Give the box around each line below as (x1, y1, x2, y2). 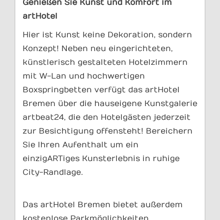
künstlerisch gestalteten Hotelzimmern (23, 58, 188, 67)
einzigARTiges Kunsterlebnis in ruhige (23, 154, 180, 164)
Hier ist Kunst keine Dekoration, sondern (23, 30, 192, 40)
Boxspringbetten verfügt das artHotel (23, 85, 180, 95)
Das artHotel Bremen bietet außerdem (23, 200, 183, 210)
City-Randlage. (23, 168, 83, 177)
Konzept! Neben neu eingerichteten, (23, 44, 173, 54)
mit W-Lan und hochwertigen (23, 72, 145, 81)
